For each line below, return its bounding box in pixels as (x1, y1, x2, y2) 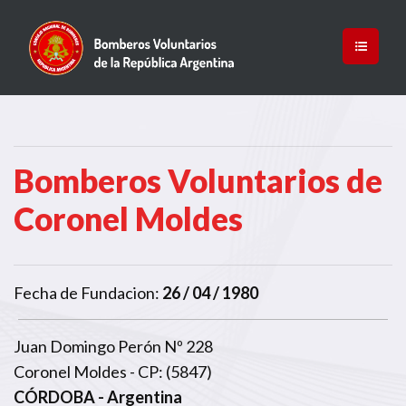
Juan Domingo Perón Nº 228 (14, 335, 213, 356)
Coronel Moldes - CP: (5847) (14, 361, 212, 382)
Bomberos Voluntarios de (14, 160, 382, 199)
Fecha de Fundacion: (14, 282, 159, 303)
